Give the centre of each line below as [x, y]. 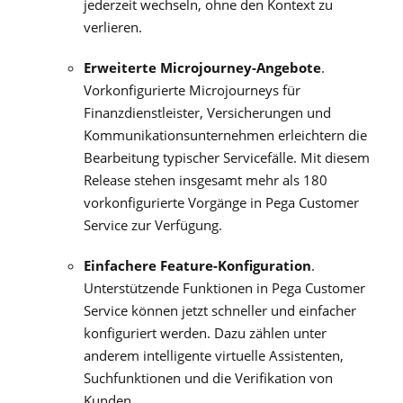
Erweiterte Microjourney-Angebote [202, 67]
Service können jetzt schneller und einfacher [219, 310]
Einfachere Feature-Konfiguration [197, 265]
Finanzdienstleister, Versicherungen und [207, 112]
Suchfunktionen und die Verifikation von [208, 378]
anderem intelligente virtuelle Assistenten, [213, 355]
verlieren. [112, 27]
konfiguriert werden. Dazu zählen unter [205, 333]
